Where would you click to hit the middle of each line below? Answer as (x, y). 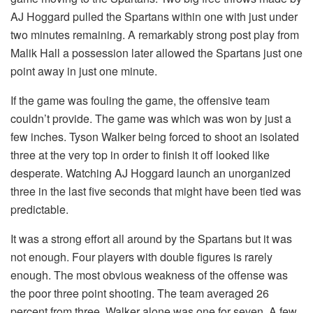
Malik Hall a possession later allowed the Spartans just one (156, 53)
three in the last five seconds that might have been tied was (156, 191)
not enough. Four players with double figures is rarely (141, 257)
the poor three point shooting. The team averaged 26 (140, 293)
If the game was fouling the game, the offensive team (140, 101)
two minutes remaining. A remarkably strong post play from (155, 35)
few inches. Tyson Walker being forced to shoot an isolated (155, 137)
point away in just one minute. (84, 71)
